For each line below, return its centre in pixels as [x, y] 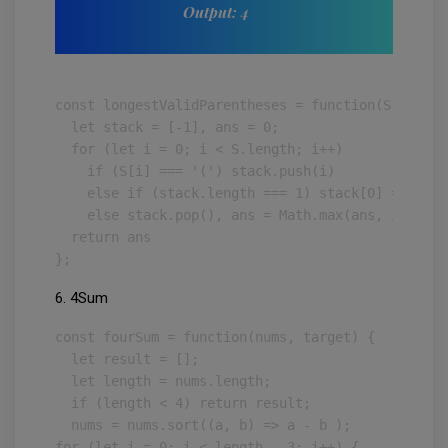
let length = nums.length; [163, 381]
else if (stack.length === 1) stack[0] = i [235, 193]
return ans [103, 237]
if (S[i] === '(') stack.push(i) [195, 171]
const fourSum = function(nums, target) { [215, 337]
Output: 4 [216, 12]
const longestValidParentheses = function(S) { [235, 105]
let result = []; [127, 359]
